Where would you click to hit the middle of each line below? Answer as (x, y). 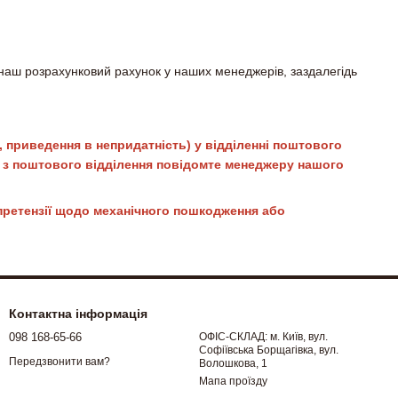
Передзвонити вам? (60, 361)
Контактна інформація (78, 314)
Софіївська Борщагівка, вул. (269, 350)
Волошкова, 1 (233, 364)
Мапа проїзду (233, 382)
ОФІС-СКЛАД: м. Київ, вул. (263, 337)
